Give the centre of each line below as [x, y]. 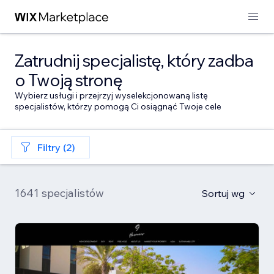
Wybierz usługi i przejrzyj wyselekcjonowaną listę [111, 95]
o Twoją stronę [68, 80]
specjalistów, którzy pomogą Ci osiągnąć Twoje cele [118, 106]
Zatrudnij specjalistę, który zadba [134, 60]
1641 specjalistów [59, 193]
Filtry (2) [56, 147]
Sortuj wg [223, 193]
